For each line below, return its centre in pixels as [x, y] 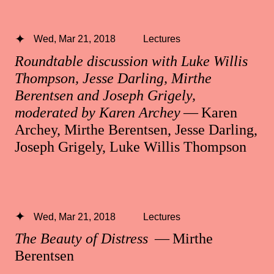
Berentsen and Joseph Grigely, [105, 95]
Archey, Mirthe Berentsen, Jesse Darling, [136, 129]
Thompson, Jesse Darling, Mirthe [113, 78]
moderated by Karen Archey [98, 112]
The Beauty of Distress [83, 238]
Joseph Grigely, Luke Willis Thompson [131, 146]
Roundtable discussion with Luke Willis [131, 61]
